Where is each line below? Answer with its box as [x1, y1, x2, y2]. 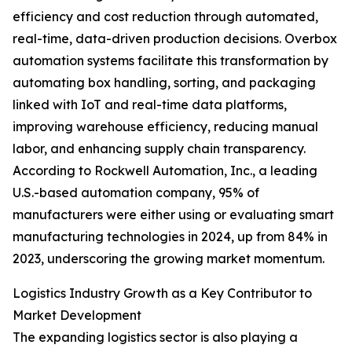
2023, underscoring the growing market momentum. [13, 251, 324, 267]
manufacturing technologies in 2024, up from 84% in [13, 229, 328, 245]
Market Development [13, 307, 141, 324]
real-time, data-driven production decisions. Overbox [13, 31, 337, 47]
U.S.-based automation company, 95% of [13, 185, 259, 201]
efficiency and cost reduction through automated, [13, 9, 318, 25]
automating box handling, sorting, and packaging [13, 75, 316, 91]
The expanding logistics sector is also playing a [13, 329, 298, 346]
